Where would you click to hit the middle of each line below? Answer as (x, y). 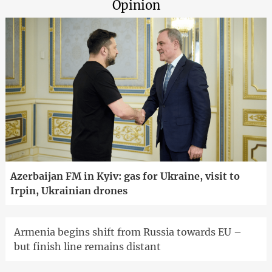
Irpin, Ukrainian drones (69, 190)
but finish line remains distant (87, 246)
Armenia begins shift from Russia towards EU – (127, 232)
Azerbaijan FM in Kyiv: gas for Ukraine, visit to (125, 176)
